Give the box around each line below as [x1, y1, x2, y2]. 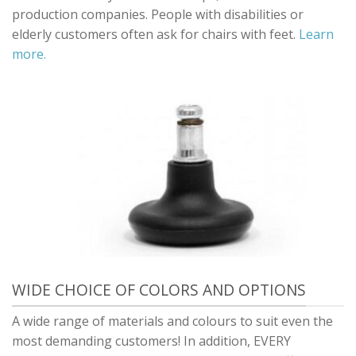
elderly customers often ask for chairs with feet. [12, 25, 299, 44]
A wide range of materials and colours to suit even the [12, 311, 333, 330]
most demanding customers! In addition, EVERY [12, 331, 291, 350]
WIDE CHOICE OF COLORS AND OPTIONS [12, 278, 306, 300]
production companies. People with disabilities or [12, 6, 304, 24]
